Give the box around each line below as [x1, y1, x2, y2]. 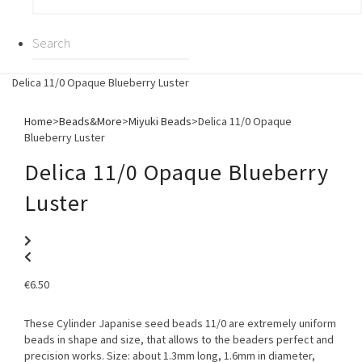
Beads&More [59, 113, 122, 128]
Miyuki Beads [128, 113, 192, 128]
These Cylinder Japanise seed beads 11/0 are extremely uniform [24, 316, 336, 331]
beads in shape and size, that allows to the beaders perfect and [24, 332, 334, 347]
